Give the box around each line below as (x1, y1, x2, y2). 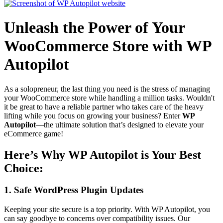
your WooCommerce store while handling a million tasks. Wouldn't (4, 93, 215, 102)
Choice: (4, 161, 43, 175)
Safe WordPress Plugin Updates (14, 185, 143, 196)
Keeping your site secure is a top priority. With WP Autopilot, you (4, 205, 210, 214)
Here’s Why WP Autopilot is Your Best (4, 148, 201, 161)
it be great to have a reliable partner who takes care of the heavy (4, 102, 204, 111)
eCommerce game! (4, 129, 63, 138)
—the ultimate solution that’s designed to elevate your (36, 120, 204, 129)
